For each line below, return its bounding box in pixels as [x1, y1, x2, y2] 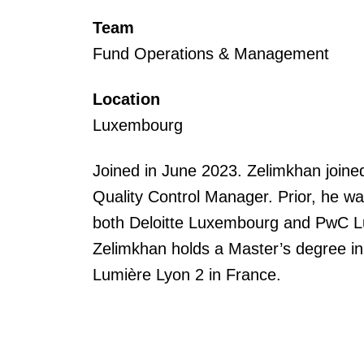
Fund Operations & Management [93, 45, 330, 63]
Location [93, 90, 161, 108]
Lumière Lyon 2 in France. [93, 266, 282, 284]
